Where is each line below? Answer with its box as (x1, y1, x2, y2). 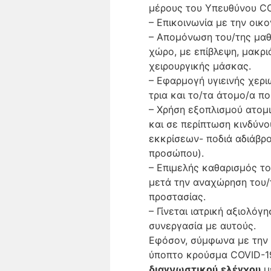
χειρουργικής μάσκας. (149, 60, 251, 72)
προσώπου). (149, 147, 204, 159)
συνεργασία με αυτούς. (149, 220, 256, 232)
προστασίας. (149, 191, 206, 203)
